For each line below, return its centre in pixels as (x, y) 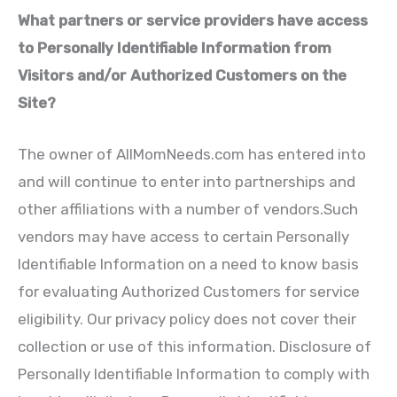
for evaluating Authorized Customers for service (189, 292)
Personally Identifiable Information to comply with (194, 374)
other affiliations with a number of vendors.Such (188, 210)
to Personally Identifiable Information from (175, 48)
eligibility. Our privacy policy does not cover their (187, 319)
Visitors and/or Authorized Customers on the (182, 76)
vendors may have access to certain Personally (183, 237)
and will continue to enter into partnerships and (187, 182)
